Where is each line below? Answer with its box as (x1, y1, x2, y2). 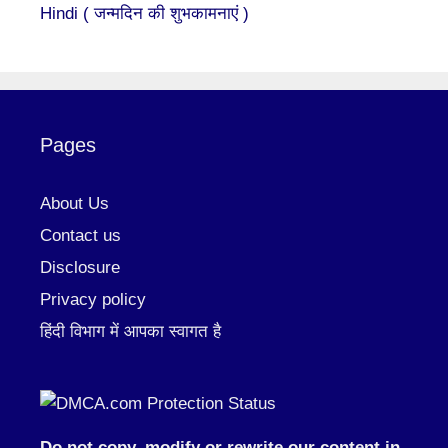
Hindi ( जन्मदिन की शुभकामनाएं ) (40, 3, 249, 23)
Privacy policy (40, 289, 146, 309)
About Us (40, 193, 109, 213)
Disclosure (40, 257, 120, 277)
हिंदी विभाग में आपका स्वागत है (40, 321, 221, 341)
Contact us (40, 225, 121, 245)
